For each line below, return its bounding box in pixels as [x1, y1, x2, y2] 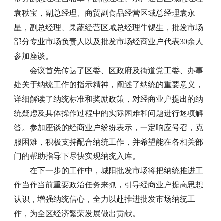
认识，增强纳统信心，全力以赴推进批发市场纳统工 [14, 195, 196, 203]
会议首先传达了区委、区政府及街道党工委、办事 [30, 66, 204, 74]
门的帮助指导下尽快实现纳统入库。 [14, 152, 141, 160]
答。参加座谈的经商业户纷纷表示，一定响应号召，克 [14, 123, 204, 132]
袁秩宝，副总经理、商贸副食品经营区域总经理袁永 [14, 9, 196, 17]
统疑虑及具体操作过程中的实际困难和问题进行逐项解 [14, 109, 204, 117]
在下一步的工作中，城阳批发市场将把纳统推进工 [30, 166, 204, 175]
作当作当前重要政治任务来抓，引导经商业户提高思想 [14, 181, 204, 189]
